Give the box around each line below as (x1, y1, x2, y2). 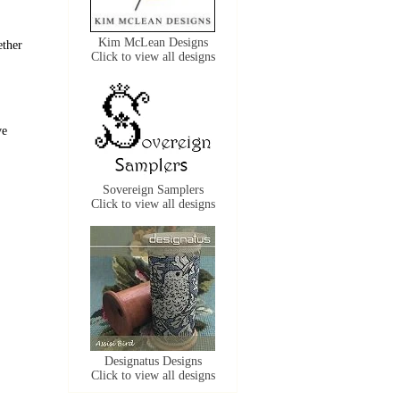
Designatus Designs (104, 354, 202, 368)
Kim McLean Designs (97, 36, 208, 49)
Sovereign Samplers (102, 183, 204, 196)
